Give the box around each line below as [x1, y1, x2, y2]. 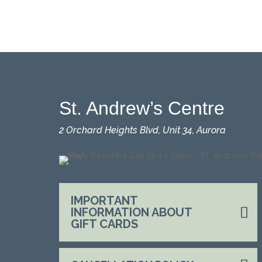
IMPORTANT [70, 194, 137, 208]
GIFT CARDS [70, 217, 138, 231]
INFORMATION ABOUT [70, 205, 192, 219]
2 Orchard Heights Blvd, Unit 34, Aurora [58, 125, 226, 136]
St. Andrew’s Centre [58, 98, 225, 119]
